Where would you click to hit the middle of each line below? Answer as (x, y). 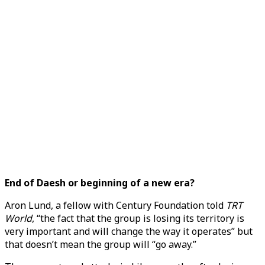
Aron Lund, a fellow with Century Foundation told (115, 205)
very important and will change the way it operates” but (129, 231)
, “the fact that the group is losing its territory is (138, 218)
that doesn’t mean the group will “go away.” (101, 244)
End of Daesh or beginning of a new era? (100, 183)
